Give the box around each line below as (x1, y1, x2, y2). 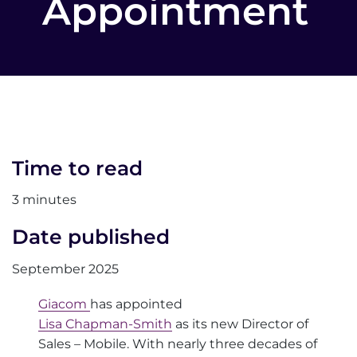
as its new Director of (172, 316, 309, 332)
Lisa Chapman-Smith (38, 316, 173, 332)
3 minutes (12, 192, 76, 208)
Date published (12, 225, 170, 249)
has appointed (90, 296, 183, 312)
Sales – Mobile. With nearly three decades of (38, 336, 318, 352)
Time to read (12, 155, 143, 180)
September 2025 (12, 261, 119, 277)
